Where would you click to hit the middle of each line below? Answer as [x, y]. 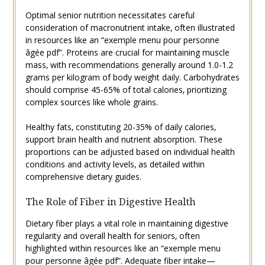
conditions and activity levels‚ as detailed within [115, 164]
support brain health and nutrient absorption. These [124, 139]
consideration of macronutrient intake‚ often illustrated [130, 27]
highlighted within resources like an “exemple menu [123, 248]
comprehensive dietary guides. [83, 176]
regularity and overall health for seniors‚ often [112, 235]
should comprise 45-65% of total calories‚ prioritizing [126, 89]
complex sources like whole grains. [91, 102]
